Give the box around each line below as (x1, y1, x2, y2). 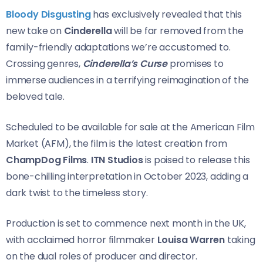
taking (227, 232, 255, 247)
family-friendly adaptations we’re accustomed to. (6, 40, 231, 54)
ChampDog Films (6, 153, 87, 167)
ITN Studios (90, 153, 143, 167)
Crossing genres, (6, 56, 83, 70)
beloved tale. (6, 89, 65, 103)
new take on (6, 23, 64, 38)
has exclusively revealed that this (93, 7, 242, 21)
